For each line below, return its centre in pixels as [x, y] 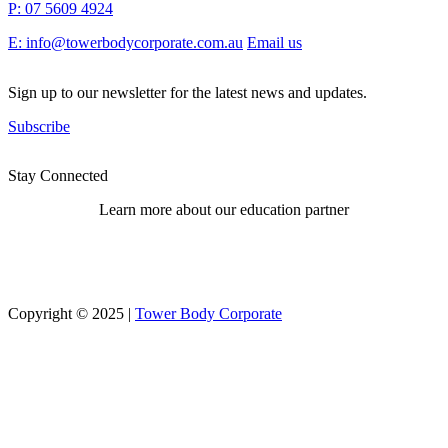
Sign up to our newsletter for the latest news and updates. [187, 93]
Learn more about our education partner [224, 210]
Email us [274, 43]
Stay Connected [58, 176]
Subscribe [39, 127]
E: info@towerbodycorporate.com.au [125, 43]
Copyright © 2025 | [71, 314]
